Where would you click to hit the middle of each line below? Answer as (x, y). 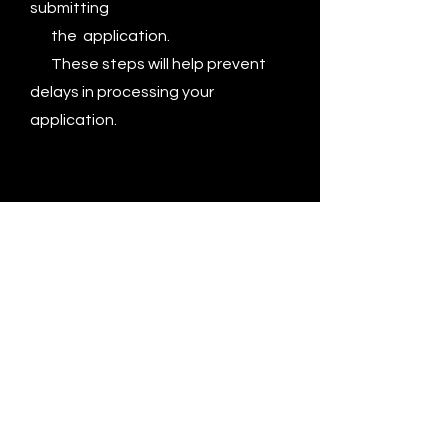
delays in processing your (122, 92)
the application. (100, 36)
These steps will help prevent (148, 64)
